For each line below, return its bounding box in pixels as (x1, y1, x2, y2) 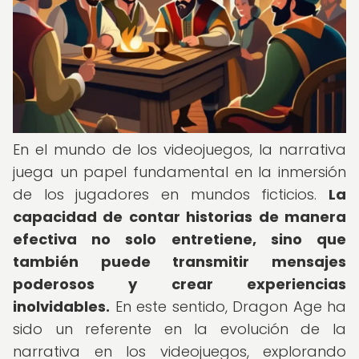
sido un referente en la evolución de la (13, 319, 346, 339)
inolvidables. (13, 296, 110, 317)
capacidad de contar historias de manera (13, 207, 346, 227)
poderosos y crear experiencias (13, 274, 346, 294)
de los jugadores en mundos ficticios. (13, 184, 329, 204)
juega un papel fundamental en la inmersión (13, 162, 346, 182)
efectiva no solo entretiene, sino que (13, 229, 346, 249)
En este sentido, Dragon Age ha (110, 296, 346, 317)
